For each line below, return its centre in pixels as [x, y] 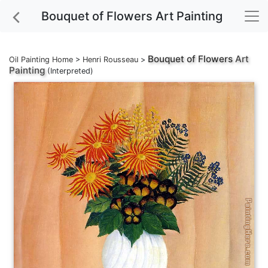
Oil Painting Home [41, 60]
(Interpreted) [69, 71]
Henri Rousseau [110, 60]
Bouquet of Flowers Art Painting [132, 16]
